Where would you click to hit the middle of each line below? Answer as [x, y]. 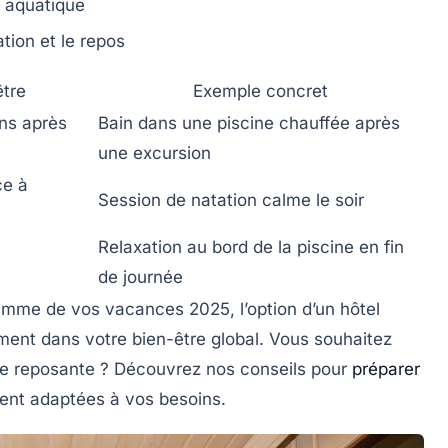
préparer [386, 368]
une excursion [154, 152]
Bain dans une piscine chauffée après [249, 122]
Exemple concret [260, 90]
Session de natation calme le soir [231, 199]
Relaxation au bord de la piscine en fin [251, 246]
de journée [140, 276]
